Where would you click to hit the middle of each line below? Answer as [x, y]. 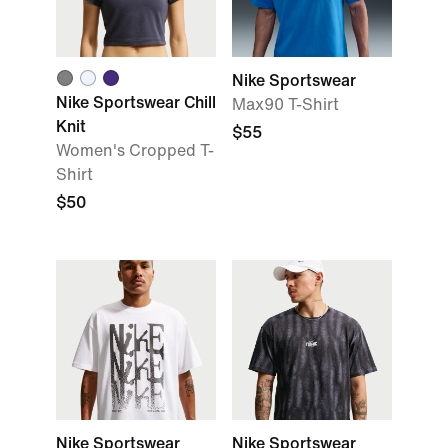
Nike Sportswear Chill [136, 102]
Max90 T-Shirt [285, 104]
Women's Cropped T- [135, 150]
